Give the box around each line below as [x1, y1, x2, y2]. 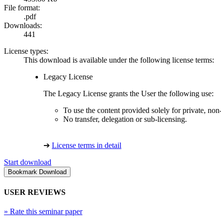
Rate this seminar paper [8, 207, 82, 216]
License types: [4, 47, 48, 56]
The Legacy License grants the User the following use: [43, 89, 214, 98]
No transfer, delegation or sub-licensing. [63, 115, 187, 124]
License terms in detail [52, 141, 121, 150]
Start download [4, 158, 51, 167]
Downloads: [4, 21, 42, 30]
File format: [4, 3, 40, 12]
